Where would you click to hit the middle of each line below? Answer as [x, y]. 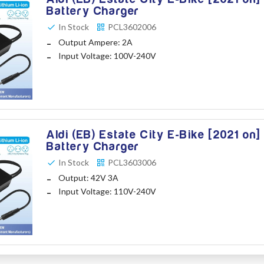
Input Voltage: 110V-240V [107, 192]
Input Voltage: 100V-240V [107, 56]
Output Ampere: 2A [95, 42]
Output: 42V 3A [88, 178]
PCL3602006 [132, 27]
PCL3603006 [132, 163]
